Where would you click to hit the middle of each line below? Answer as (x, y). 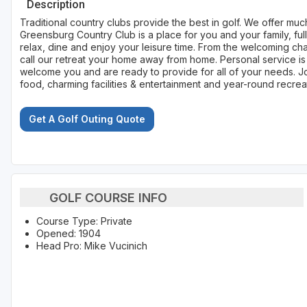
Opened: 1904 (69, 234)
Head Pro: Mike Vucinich (92, 246)
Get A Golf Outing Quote (87, 119)
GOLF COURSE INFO (108, 197)
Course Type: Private (84, 221)
